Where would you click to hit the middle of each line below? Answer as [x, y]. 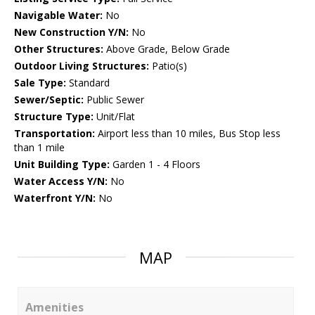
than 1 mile [39, 148]
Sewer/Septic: [49, 100]
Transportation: [54, 134]
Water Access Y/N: [61, 181]
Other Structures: [59, 49]
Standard [88, 83]
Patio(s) [168, 66]
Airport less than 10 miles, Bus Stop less [188, 134]
